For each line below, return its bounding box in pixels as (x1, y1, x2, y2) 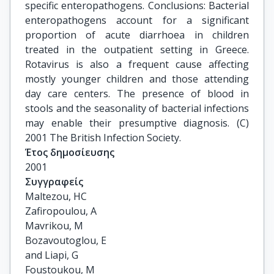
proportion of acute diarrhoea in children (25, 28, 249, 42)
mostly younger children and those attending (25, 72, 249, 86)
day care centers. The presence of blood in (25, 87, 249, 100)
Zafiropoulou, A (25, 204, 97, 218)
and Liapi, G (25, 248, 78, 262)
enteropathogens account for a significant (25, 13, 249, 27)
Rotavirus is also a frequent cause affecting (25, 57, 249, 71)
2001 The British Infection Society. (25, 131, 181, 144)
